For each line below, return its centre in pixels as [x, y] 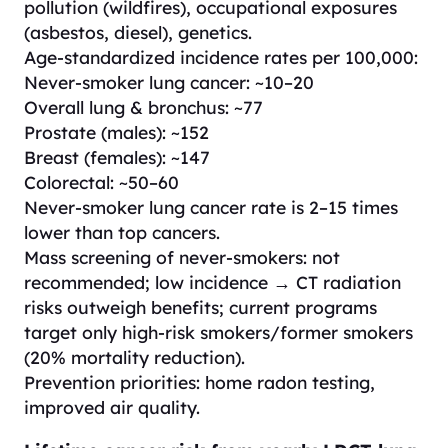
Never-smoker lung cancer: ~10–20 [169, 82]
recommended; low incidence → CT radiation [212, 282]
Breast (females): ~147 [117, 157]
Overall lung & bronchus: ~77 [143, 107]
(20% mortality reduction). [134, 357]
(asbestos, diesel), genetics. [138, 32]
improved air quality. [112, 407]
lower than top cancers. [122, 232]
